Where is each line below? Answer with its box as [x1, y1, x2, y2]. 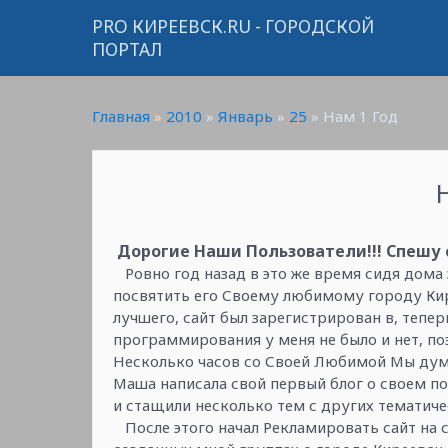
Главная [92, 106, 150, 126]
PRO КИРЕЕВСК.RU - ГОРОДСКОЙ [92, 15, 374, 38]
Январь [218, 106, 273, 126]
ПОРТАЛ [92, 38, 162, 61]
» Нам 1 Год [307, 106, 398, 126]
